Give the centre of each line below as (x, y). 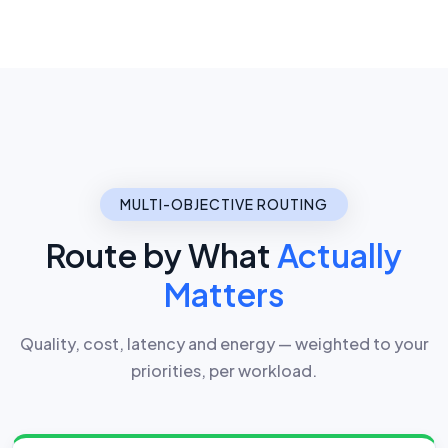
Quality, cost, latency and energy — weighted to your (224, 343)
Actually (339, 254)
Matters (224, 293)
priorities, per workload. (224, 370)
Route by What (161, 254)
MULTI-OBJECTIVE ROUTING (224, 203)
